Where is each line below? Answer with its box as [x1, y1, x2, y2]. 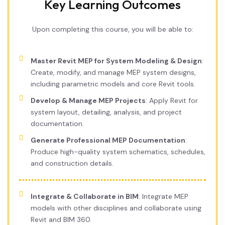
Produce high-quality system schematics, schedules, [30, 147, 205, 156]
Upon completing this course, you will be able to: [32, 25, 193, 34]
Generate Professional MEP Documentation [30, 136, 185, 145]
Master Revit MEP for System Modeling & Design [30, 56, 202, 65]
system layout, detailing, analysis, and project [30, 107, 182, 117]
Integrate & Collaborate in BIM [30, 192, 139, 201]
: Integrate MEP [138, 192, 188, 201]
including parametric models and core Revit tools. [30, 79, 195, 88]
